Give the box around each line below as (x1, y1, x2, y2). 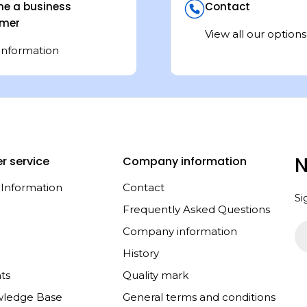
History (122, 247, 159, 260)
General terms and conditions (122, 291, 275, 304)
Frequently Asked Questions (122, 203, 270, 216)
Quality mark (122, 269, 188, 282)
